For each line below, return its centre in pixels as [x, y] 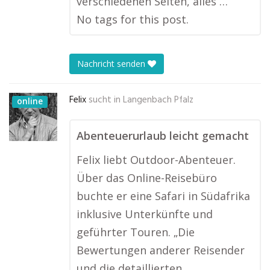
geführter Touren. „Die [136, 232]
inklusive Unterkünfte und [145, 214]
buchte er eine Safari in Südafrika [163, 196]
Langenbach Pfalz [158, 100]
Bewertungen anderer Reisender [161, 250]
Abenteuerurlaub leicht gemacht [163, 136]
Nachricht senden [112, 64]
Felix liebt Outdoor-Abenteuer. [156, 160]
